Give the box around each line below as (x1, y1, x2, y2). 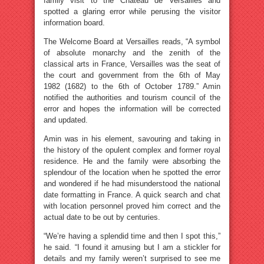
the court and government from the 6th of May (44, 71, 220, 80)
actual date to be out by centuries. (44, 213, 160, 222)
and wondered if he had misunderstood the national (44, 179, 220, 188)
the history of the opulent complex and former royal (44, 146, 220, 154)
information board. (44, 18, 105, 27)
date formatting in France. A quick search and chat (44, 190, 220, 199)
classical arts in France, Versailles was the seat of (44, 60, 220, 68)
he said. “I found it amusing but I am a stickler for (44, 243, 220, 252)
